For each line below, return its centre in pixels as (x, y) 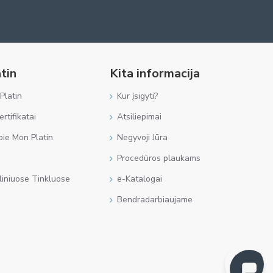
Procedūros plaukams (159, 158)
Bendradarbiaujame (155, 200)
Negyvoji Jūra (142, 137)
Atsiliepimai (139, 117)
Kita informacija (155, 73)
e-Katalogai (140, 179)
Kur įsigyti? (137, 96)
